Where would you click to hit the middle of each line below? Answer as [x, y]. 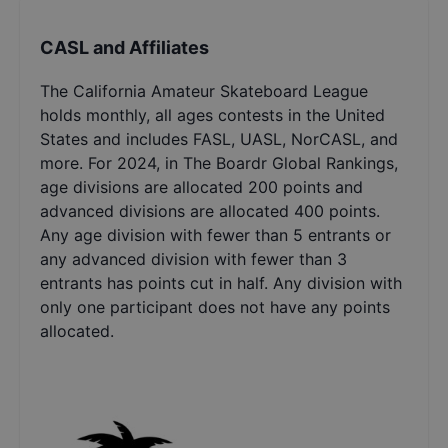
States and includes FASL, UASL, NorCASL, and [219, 139]
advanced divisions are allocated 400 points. [210, 211]
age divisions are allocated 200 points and [201, 187]
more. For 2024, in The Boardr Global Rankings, [219, 163]
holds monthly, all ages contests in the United [212, 115]
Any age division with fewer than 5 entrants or [215, 235]
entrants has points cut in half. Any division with [221, 283]
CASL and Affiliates [124, 48]
